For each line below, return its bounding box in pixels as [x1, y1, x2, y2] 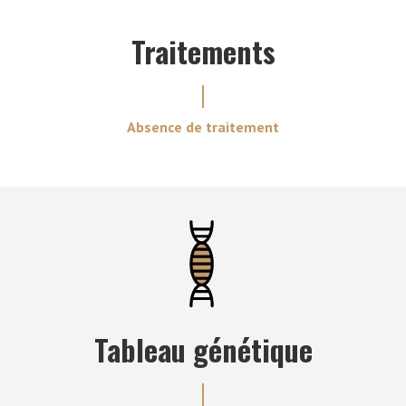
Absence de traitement [127, 118, 279, 136]
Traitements [130, 30, 275, 72]
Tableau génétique [93, 328, 313, 372]
